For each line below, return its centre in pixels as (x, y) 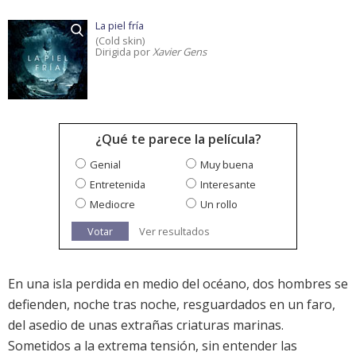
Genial (105, 165)
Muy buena (227, 165)
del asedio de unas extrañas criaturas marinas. (146, 325)
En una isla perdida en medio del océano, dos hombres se (178, 284)
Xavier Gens (180, 52)
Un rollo (219, 205)
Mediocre (112, 205)
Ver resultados (174, 232)
